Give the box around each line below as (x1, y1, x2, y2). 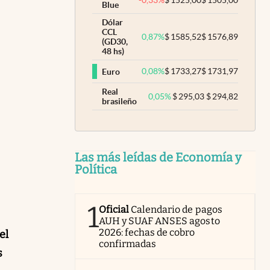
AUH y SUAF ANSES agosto (99, 215, 220, 227)
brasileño (102, 96, 137, 106)
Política (75, 162, 117, 177)
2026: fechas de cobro (99, 227, 195, 238)
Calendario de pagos (131, 204, 222, 215)
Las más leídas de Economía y (75, 150, 242, 165)
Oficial (99, 204, 130, 215)
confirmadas (99, 238, 157, 250)
